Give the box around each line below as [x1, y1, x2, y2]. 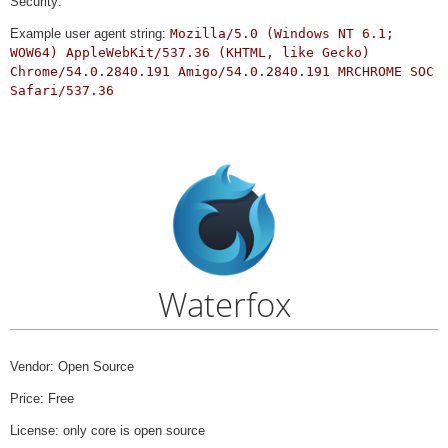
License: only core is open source [10, 423, 205, 439]
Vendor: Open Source [10, 359, 134, 375]
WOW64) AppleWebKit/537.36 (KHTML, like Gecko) [10, 45, 370, 61]
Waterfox [157, 281, 291, 327]
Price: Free [10, 391, 74, 407]
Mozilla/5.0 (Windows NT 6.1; [170, 26, 394, 42]
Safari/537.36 [10, 83, 114, 99]
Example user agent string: [10, 26, 170, 42]
